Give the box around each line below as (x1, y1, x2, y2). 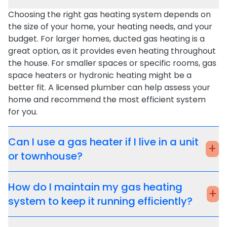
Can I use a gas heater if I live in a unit (8, 134, 199, 149)
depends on (162, 8, 211, 20)
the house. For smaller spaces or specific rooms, (8, 57, 202, 69)
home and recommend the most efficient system (8, 93, 206, 105)
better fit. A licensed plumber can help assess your (8, 81, 210, 93)
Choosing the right (8, 8, 84, 20)
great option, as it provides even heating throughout (8, 45, 216, 57)
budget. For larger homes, (8, 32, 113, 45)
